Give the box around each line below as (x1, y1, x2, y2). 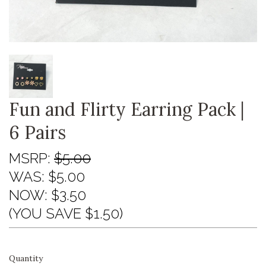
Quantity (9, 253, 43, 264)
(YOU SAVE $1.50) (9, 205, 123, 223)
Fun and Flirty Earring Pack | (9, 98, 245, 121)
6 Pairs (9, 121, 66, 144)
